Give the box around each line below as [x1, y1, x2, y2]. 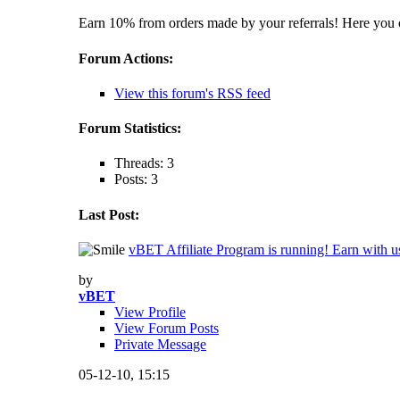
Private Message [114, 336, 206, 352]
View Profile [114, 304, 186, 320]
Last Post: [79, 206, 139, 222]
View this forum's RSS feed [114, 85, 271, 101]
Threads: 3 [114, 155, 174, 171]
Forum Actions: [79, 50, 173, 66]
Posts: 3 [114, 171, 158, 187]
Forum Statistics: [79, 121, 181, 137]
